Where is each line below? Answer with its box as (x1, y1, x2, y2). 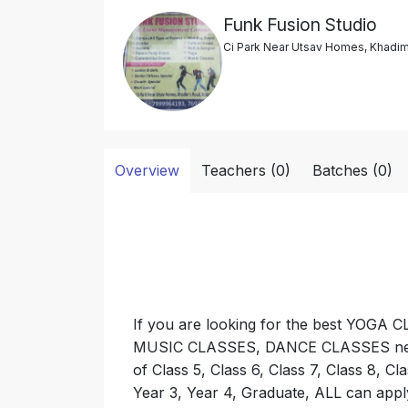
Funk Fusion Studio (223, 14, 378, 36)
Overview (115, 161, 179, 180)
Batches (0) (312, 161, 393, 180)
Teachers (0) (201, 161, 291, 180)
